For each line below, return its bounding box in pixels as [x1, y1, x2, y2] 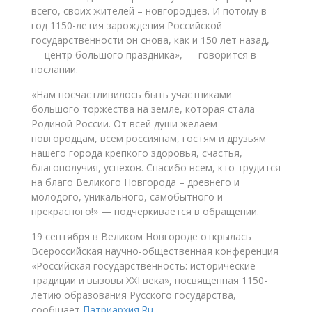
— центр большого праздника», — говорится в [31, 47, 256, 61]
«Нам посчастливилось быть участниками [31, 87, 232, 101]
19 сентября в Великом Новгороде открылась [31, 229, 251, 243]
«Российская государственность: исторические [31, 258, 256, 272]
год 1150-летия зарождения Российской [31, 18, 222, 32]
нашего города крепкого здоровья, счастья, [31, 146, 242, 159]
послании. [31, 62, 78, 76]
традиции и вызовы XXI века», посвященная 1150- [31, 273, 267, 287]
